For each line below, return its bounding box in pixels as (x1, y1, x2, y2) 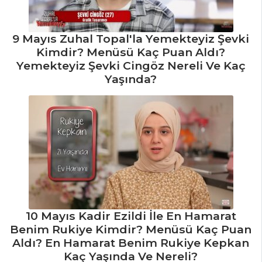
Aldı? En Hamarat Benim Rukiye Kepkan (12, 236, 249, 250)
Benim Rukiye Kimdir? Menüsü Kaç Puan (10, 222, 251, 237)
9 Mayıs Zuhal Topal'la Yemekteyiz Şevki (12, 32, 249, 46)
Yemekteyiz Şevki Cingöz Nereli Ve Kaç (16, 58, 246, 73)
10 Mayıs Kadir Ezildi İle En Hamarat (25, 209, 236, 223)
